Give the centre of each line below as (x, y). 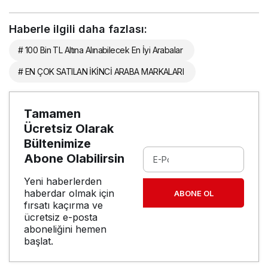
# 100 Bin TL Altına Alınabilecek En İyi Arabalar (100, 50)
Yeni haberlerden (63, 182)
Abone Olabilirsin (74, 159)
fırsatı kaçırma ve (63, 205)
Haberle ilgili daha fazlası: (78, 29)
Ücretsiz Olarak (69, 129)
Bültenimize (57, 144)
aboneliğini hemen (65, 229)
